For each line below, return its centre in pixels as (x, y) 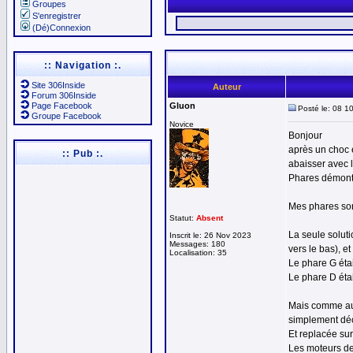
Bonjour (305, 136)
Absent (210, 218)
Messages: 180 (197, 244)
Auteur (227, 87)
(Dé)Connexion (61, 28)
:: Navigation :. (83, 65)
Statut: (183, 218)
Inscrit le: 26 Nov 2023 (210, 235)
